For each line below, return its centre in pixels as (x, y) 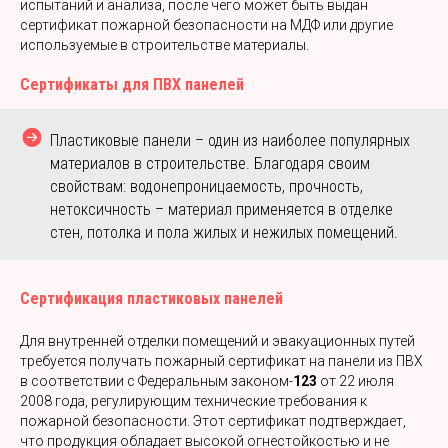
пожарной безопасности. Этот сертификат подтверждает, (213, 421)
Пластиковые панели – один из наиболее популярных (230, 140)
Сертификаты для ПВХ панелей (132, 84)
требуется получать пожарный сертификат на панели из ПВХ (221, 361)
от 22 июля (357, 381)
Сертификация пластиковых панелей (151, 298)
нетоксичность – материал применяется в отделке (221, 209)
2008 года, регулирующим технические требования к (193, 401)
